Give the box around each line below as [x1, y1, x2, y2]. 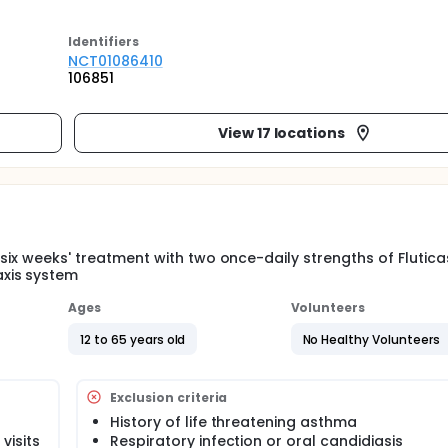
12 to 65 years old [80, 330, 186, 348]
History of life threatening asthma [110, 412, 357, 432]
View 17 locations [217, 122, 346, 143]
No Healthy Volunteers [302, 330, 440, 348]
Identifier [68, 33, 132, 50]
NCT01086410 [68, 51, 163, 71]
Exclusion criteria [110, 388, 228, 406]
